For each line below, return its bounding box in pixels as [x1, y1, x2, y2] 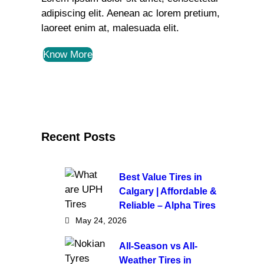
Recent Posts [41, 130, 115, 144]
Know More [43, 49, 93, 61]
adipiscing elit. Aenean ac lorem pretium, [41, 8, 220, 19]
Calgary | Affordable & [119, 186, 217, 197]
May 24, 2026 [75, 216, 127, 226]
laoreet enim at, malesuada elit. [41, 22, 179, 34]
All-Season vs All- [119, 241, 197, 252]
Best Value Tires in [119, 172, 202, 183]
